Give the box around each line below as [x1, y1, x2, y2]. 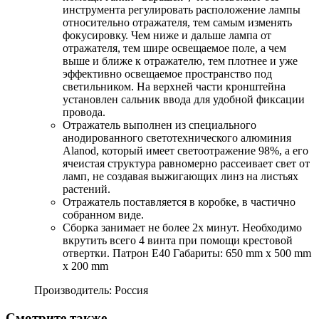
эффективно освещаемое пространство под [63, 68, 272, 80]
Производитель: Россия [34, 284, 148, 297]
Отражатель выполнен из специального [63, 119, 256, 132]
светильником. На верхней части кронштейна [63, 80, 286, 93]
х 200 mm [63, 260, 108, 273]
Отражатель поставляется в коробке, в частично [63, 196, 296, 209]
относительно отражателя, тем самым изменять [63, 16, 292, 29]
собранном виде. [63, 209, 144, 221]
